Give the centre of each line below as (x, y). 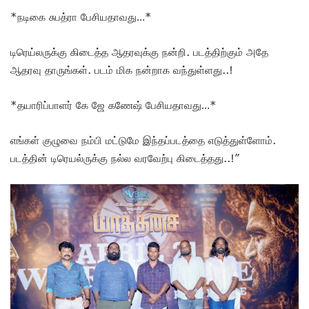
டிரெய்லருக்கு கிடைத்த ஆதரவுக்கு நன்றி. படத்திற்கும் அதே (139, 51)
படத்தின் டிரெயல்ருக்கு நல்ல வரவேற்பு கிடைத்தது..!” (125, 158)
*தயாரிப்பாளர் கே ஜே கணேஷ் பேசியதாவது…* (113, 104)
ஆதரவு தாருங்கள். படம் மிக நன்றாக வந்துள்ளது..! (122, 69)
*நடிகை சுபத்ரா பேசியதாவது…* (81, 16)
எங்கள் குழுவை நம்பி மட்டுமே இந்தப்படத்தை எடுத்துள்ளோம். (143, 140)
